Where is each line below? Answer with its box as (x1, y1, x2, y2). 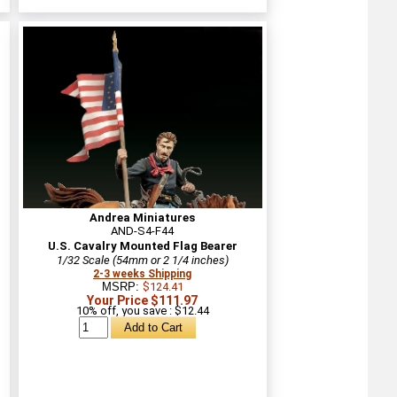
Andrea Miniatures (90, 210, 195, 224)
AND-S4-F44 (111, 223, 174, 237)
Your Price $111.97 (87, 292, 198, 307)
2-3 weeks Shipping (93, 267, 191, 280)
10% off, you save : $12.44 (75, 303, 209, 317)
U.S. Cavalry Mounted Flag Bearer (47, 238, 237, 253)
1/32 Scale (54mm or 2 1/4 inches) (56, 253, 229, 267)
